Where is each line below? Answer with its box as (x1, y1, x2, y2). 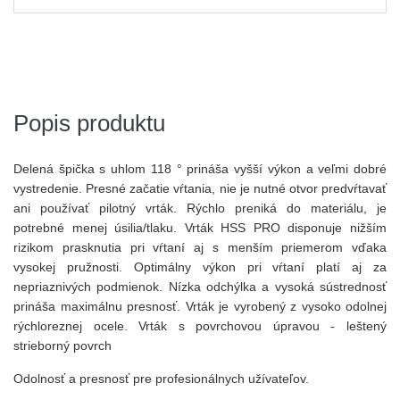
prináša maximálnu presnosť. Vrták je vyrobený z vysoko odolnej (13, 299, 387, 313)
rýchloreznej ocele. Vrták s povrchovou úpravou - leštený (13, 319, 387, 333)
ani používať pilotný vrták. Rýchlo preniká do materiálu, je (13, 201, 387, 215)
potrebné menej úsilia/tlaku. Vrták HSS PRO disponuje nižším (13, 221, 387, 235)
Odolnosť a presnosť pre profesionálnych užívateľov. (13, 371, 309, 386)
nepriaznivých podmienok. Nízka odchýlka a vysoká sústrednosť (13, 279, 387, 294)
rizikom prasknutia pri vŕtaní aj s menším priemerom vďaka (13, 240, 387, 254)
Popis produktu (13, 110, 165, 137)
